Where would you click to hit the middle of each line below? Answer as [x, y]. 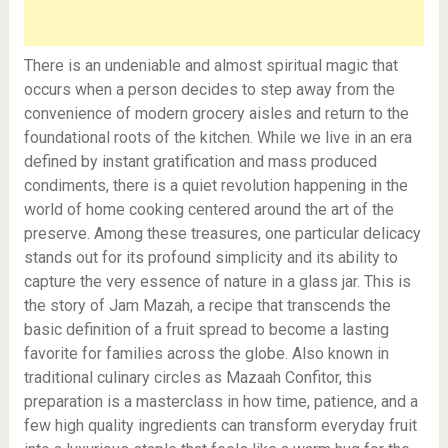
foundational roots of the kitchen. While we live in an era [217, 137]
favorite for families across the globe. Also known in [206, 353]
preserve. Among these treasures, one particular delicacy [222, 233]
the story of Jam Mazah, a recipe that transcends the [207, 305]
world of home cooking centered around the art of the [208, 209]
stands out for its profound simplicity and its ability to [210, 257]
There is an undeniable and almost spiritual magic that [210, 65]
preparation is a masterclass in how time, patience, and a [220, 401]
